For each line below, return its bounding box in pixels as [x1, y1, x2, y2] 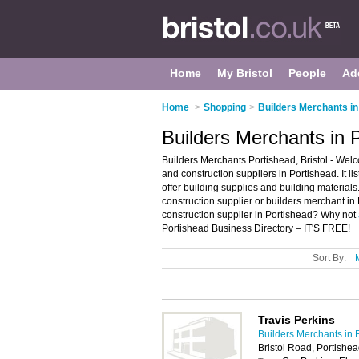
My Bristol [217, 67, 272, 79]
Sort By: [313, 252, 346, 264]
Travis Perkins [258, 313, 335, 326]
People [288, 67, 326, 79]
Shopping [204, 102, 246, 113]
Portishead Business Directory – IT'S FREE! [162, 223, 350, 234]
